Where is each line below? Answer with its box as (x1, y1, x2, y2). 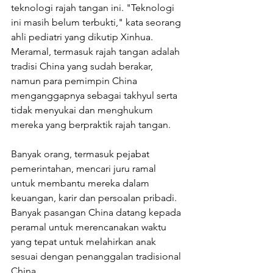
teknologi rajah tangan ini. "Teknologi (11, 2, 177, 14)
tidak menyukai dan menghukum (11, 104, 155, 116)
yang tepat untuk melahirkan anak (11, 236, 158, 248)
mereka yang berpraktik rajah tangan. (11, 119, 173, 131)
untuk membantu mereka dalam (11, 177, 152, 190)
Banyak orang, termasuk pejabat (11, 148, 152, 160)
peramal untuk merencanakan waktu (11, 221, 169, 233)
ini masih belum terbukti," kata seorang (11, 16, 183, 29)
